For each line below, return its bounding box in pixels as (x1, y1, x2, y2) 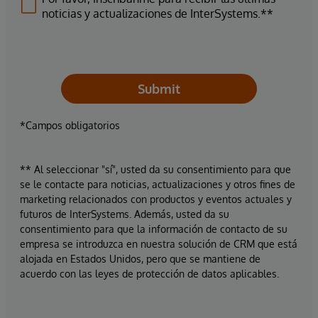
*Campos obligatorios (20, 119, 120, 131)
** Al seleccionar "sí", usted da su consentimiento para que (20, 163, 291, 175)
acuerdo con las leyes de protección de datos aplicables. (20, 268, 279, 280)
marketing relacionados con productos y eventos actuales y (20, 193, 292, 205)
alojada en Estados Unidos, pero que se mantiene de (20, 253, 261, 265)
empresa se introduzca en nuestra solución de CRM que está (20, 238, 297, 250)
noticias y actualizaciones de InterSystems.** (42, 6, 273, 21)
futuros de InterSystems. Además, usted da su (20, 208, 229, 220)
